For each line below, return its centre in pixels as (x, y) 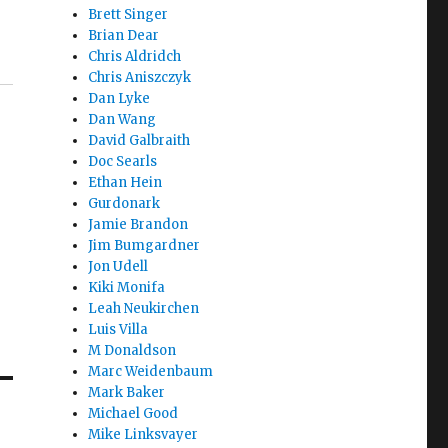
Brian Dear (124, 35)
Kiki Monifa (127, 287)
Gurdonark (124, 203)
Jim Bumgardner (144, 245)
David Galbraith (139, 140)
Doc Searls (123, 161)
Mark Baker (127, 392)
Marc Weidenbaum (151, 371)
